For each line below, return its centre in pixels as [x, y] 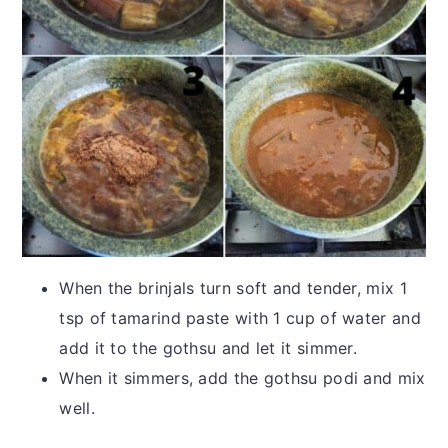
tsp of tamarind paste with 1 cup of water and [240, 318]
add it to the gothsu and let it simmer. [208, 348]
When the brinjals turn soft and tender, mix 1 [233, 288]
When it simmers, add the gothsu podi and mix [242, 378]
